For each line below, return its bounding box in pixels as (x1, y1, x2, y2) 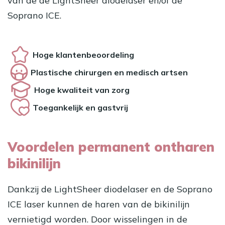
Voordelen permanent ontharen (8, 138, 214, 156)
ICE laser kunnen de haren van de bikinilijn (8, 198, 190, 210)
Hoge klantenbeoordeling (33, 49, 134, 60)
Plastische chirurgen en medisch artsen (31, 67, 188, 77)
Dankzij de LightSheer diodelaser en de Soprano (8, 183, 212, 195)
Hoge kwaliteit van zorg (34, 84, 130, 95)
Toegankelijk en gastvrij (33, 102, 128, 113)
